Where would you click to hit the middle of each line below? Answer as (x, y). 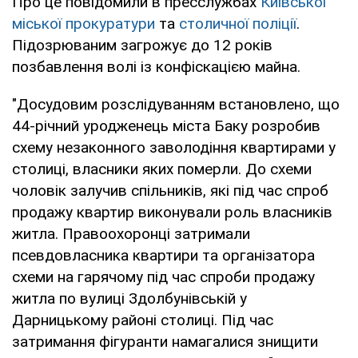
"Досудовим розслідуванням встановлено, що (176, 104)
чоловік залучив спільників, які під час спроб (170, 190)
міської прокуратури (84, 23)
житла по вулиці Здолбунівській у (129, 298)
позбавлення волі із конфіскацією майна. (156, 66)
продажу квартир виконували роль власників (172, 212)
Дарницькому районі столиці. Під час (143, 320)
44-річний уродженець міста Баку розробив (166, 125)
